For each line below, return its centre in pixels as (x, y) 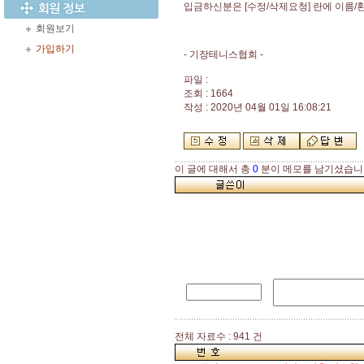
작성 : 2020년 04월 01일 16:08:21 (258, 107)
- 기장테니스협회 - (223, 54)
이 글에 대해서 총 (214, 169)
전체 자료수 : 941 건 (219, 336)
